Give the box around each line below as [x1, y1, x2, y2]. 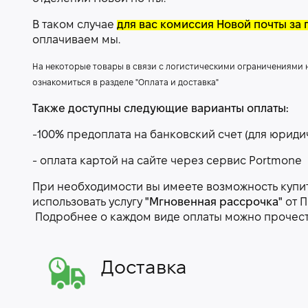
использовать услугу [32, 197, 145, 208]
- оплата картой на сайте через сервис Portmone [32, 156, 302, 166]
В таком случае [32, 20, 117, 30]
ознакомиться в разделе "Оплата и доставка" [32, 79, 219, 87]
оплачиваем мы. [32, 35, 123, 45]
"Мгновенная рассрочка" [145, 197, 283, 208]
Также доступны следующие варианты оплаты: [32, 104, 289, 114]
